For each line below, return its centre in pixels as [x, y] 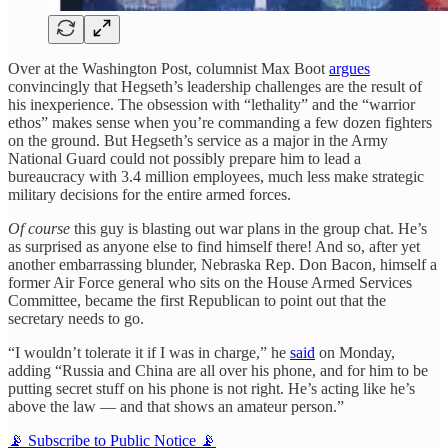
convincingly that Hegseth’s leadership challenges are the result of [215, 87]
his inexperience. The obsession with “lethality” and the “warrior [211, 105]
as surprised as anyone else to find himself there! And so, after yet [214, 247]
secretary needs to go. [76, 319]
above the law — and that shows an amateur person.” [176, 407]
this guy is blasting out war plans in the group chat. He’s [248, 229]
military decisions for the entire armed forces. [149, 195]
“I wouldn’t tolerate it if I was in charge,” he [149, 353]
